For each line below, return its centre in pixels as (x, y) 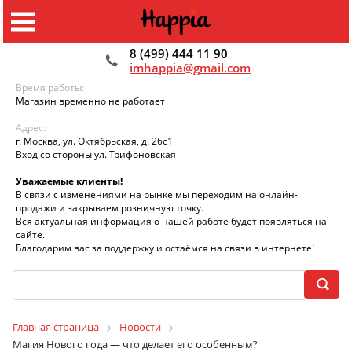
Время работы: (50, 88)
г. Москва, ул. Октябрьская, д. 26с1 (94, 141)
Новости (140, 327)
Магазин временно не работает (90, 101)
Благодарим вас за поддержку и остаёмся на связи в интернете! (165, 248)
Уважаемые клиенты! (71, 181)
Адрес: (31, 128)
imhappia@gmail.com (190, 68)
